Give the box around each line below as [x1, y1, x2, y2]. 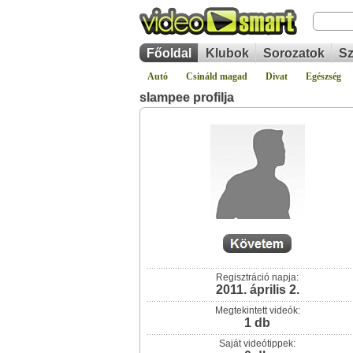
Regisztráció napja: [216, 272, 299, 283]
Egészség [306, 71, 341, 82]
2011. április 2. [215, 283, 299, 296]
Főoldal [147, 46, 191, 60]
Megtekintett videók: [214, 305, 300, 316]
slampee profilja [139, 91, 234, 104]
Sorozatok [263, 46, 325, 60]
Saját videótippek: [219, 338, 295, 349]
